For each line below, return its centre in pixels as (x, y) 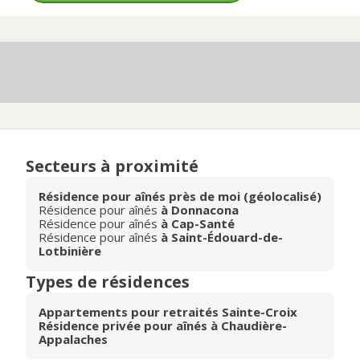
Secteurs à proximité (112, 166)
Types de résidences (108, 282)
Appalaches (73, 339)
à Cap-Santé (198, 223)
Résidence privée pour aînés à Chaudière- (163, 325)
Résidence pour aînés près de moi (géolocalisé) (180, 196)
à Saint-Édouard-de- (222, 237)
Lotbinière (70, 251)
